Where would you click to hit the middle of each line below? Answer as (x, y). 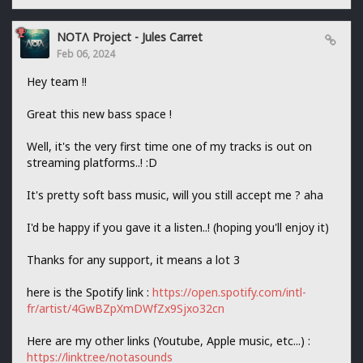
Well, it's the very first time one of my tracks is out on (169, 146)
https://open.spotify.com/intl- (229, 292)
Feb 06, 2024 (86, 53)
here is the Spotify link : (90, 292)
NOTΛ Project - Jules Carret (130, 36)
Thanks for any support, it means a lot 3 (133, 259)
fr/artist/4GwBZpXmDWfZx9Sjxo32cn (126, 308)
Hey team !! (57, 81)
